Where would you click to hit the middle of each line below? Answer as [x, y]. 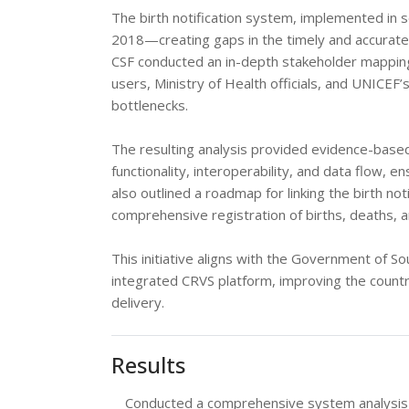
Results [148, 365]
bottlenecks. [150, 105]
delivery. [138, 302]
